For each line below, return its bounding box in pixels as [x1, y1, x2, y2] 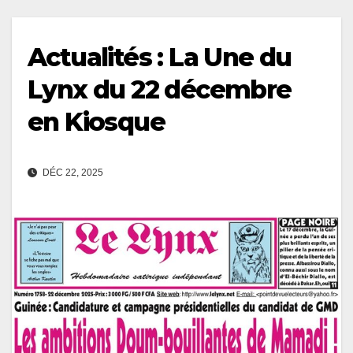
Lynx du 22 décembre [28, 73, 292, 105]
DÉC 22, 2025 [40, 166, 103, 178]
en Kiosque [28, 106, 165, 137]
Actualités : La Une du [28, 41, 292, 72]
